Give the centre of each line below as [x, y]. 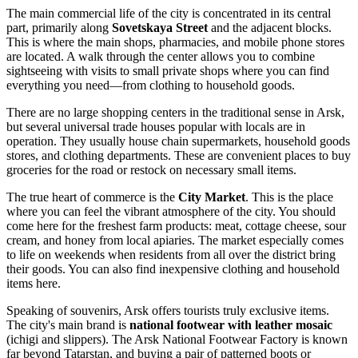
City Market [212, 197]
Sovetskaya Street [160, 27]
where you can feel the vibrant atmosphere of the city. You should [171, 211]
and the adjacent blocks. [270, 27]
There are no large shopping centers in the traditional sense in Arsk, [175, 112]
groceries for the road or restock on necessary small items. [151, 169]
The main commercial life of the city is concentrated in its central [169, 13]
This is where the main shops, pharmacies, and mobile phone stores [175, 42]
